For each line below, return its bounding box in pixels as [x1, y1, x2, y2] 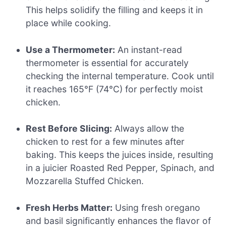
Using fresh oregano [112, 202, 201, 213]
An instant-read [115, 44, 183, 55]
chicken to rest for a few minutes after [26, 136, 185, 147]
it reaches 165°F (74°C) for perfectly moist [26, 83, 203, 94]
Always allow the [112, 123, 185, 134]
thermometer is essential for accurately [26, 57, 189, 68]
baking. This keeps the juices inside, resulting [26, 149, 214, 160]
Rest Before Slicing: [26, 123, 112, 134]
